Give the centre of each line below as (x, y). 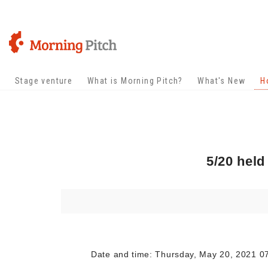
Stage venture (44, 81)
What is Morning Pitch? (135, 81)
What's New (222, 81)
